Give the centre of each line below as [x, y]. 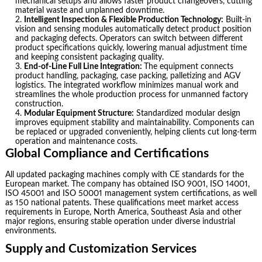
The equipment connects [189, 66]
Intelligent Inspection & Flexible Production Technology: [124, 20]
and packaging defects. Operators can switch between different [129, 38]
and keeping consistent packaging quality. [90, 57]
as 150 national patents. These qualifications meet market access [122, 203]
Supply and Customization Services [101, 249]
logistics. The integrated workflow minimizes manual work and [127, 85]
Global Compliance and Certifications [107, 153]
